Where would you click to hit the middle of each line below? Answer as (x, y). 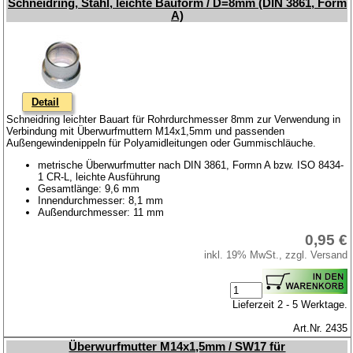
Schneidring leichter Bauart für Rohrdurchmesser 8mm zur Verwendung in (174, 119)
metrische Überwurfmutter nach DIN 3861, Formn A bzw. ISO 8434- (191, 165)
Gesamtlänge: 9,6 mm (89, 188)
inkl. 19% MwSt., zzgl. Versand (276, 255)
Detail (46, 102)
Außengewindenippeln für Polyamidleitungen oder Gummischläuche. (162, 143)
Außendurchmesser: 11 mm (101, 212)
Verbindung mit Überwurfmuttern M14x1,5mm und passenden (146, 131)
